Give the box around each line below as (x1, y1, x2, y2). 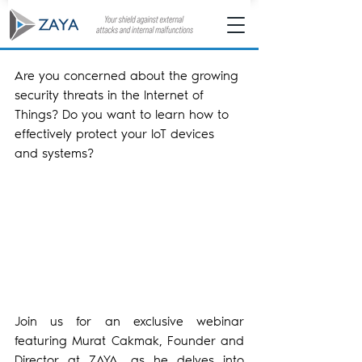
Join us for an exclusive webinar (15, 313, 244, 329)
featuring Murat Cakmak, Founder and (15, 332, 244, 348)
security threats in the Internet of (15, 87, 208, 103)
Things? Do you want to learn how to (15, 107, 233, 122)
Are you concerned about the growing (15, 68, 242, 83)
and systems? (15, 145, 94, 161)
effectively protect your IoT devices (15, 126, 218, 141)
